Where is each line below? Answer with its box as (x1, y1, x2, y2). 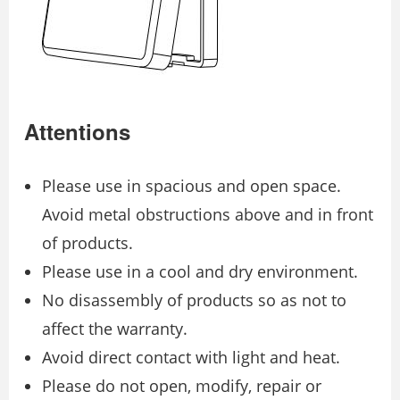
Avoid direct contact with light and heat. (42, 346, 340, 369)
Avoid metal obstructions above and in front (42, 204, 373, 226)
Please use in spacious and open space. (42, 175, 341, 197)
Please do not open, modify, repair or (42, 375, 321, 397)
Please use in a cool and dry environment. (42, 261, 358, 283)
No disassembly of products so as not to (42, 289, 346, 312)
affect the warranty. (42, 318, 187, 340)
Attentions (24, 116, 130, 147)
